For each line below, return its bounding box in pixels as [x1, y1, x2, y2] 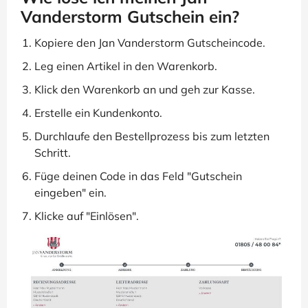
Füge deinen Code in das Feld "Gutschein [34, 168, 242, 183]
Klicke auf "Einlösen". [34, 208, 139, 223]
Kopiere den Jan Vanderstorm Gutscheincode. [34, 35, 265, 49]
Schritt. [34, 145, 71, 159]
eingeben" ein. [34, 185, 107, 199]
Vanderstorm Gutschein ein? [21, 5, 239, 27]
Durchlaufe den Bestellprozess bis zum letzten [34, 129, 269, 143]
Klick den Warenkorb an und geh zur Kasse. [34, 82, 255, 96]
